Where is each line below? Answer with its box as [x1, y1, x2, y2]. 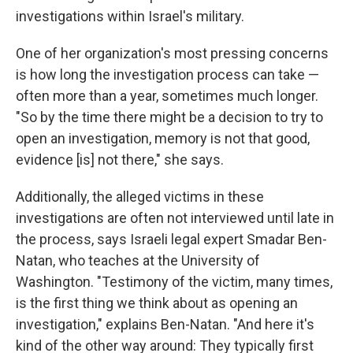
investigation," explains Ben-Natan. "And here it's [16, 316, 314, 333]
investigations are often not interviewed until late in [16, 210, 334, 227]
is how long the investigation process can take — [16, 66, 319, 84]
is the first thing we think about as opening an [16, 295, 298, 312]
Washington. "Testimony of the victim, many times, [16, 273, 333, 291]
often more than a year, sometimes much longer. [16, 87, 318, 105]
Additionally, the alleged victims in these [16, 188, 264, 206]
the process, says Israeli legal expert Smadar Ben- [16, 231, 327, 248]
